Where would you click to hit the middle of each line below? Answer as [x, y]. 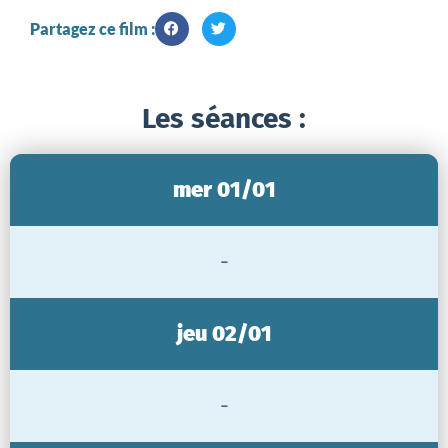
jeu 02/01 [224, 333]
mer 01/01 [224, 189]
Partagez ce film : [92, 28]
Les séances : [224, 118]
